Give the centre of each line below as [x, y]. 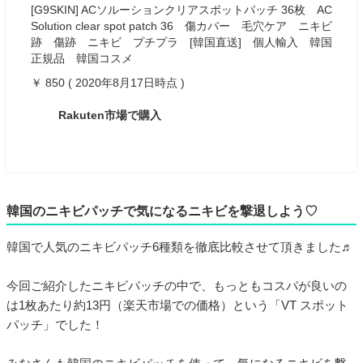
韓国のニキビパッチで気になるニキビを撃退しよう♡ [162, 211]
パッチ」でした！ [55, 324]
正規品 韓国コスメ [82, 58]
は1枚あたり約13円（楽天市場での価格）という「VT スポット [177, 305]
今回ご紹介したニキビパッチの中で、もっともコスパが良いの [177, 285]
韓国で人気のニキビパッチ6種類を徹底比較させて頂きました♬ [180, 246]
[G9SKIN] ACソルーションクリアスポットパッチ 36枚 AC [181, 9]
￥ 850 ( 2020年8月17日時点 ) [108, 82]
